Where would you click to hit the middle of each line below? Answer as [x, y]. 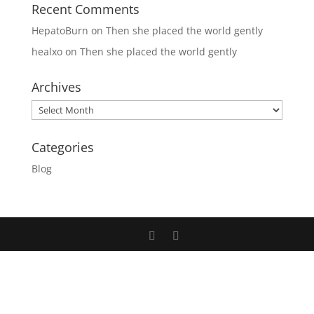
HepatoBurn [60, 30]
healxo [47, 52]
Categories [62, 147]
